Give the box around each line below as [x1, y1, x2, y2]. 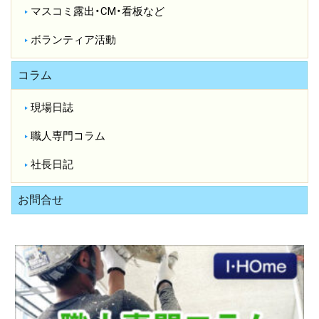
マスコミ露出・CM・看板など [30, 4, 164, 18]
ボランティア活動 [30, 33, 116, 46]
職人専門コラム [30, 129, 105, 142]
